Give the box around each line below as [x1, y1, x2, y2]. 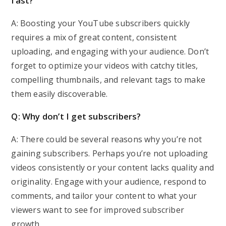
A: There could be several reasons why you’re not [11, 134, 202, 145]
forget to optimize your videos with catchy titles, [11, 60, 198, 71]
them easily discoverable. [11, 88, 108, 99]
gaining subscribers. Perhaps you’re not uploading [11, 148, 208, 159]
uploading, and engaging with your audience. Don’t [11, 46, 209, 57]
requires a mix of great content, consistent [11, 32, 177, 43]
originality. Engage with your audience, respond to [11, 176, 207, 187]
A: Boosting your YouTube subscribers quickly [11, 18, 190, 29]
